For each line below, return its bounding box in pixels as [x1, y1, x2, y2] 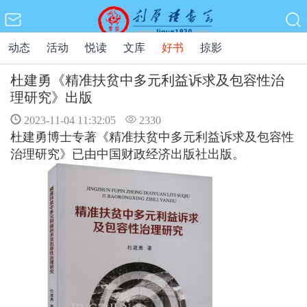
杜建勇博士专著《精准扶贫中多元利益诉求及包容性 [10, 130, 294, 144]
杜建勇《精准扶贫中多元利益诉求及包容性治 [10, 73, 284, 88]
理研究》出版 [10, 90, 93, 105]
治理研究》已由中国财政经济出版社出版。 [10, 147, 245, 161]
